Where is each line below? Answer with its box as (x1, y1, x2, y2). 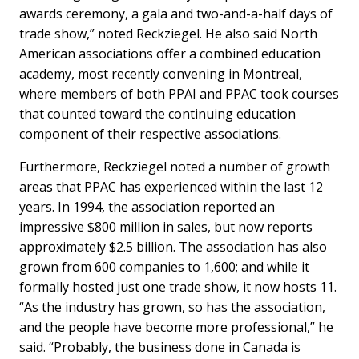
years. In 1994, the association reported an (19, 198, 276, 216)
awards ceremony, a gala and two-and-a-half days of (19, 5, 333, 22)
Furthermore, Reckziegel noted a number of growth (19, 158, 331, 175)
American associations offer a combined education (19, 45, 321, 63)
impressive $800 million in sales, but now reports (19, 218, 313, 236)
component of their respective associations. (19, 125, 282, 143)
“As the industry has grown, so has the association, (19, 298, 326, 316)
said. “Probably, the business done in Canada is (19, 338, 301, 356)
